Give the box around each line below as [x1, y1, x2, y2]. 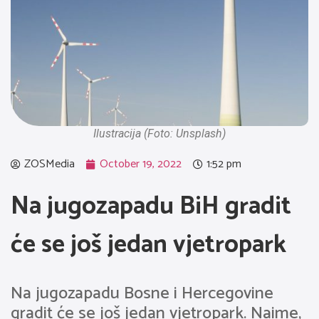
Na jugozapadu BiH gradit [11, 186, 291, 227]
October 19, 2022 [100, 155, 182, 174]
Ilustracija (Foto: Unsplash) [93, 127, 226, 140]
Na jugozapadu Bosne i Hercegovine [11, 280, 273, 308]
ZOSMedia [24, 155, 75, 174]
